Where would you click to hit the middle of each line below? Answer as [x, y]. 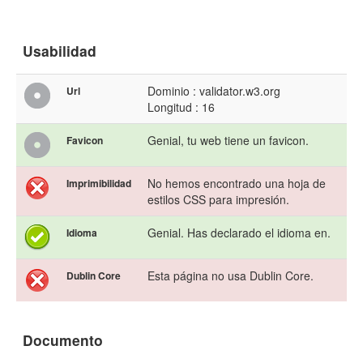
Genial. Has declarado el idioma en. [239, 233]
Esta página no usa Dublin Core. [231, 276]
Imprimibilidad [99, 184]
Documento [63, 340]
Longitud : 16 [181, 107]
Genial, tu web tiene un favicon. [228, 141]
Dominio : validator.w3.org [214, 91]
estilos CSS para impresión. [218, 200]
